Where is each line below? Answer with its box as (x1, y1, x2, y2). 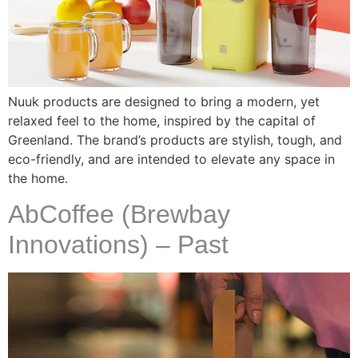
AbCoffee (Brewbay (8, 200, 230, 229)
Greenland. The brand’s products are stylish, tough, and (8, 131, 342, 148)
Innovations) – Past (8, 230, 229, 260)
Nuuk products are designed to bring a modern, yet (8, 93, 320, 109)
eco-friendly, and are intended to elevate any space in (8, 150, 335, 167)
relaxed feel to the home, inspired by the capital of (8, 112, 316, 129)
